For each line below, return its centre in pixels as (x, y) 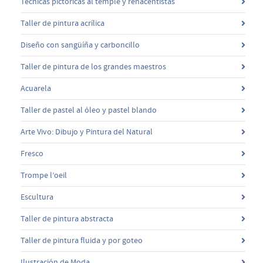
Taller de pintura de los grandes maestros (93, 67)
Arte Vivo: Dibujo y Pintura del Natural (87, 132)
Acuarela (36, 88)
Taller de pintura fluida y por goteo (82, 240)
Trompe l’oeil (44, 175)
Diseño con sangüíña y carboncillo (80, 45)
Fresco (32, 154)
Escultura (37, 197)
